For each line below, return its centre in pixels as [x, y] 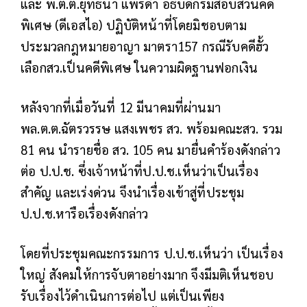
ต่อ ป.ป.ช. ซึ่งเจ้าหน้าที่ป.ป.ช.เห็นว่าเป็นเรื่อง [140, 171]
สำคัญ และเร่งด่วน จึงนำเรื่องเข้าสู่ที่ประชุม [133, 192]
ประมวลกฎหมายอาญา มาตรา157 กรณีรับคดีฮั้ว [145, 46]
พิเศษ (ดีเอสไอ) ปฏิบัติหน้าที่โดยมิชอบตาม [134, 25]
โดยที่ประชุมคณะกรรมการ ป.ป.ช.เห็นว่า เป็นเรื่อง [152, 253]
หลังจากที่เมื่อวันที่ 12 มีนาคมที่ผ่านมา [121, 107]
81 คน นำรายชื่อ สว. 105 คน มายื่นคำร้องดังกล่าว [150, 150]
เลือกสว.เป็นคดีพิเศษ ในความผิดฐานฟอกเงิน [139, 67]
